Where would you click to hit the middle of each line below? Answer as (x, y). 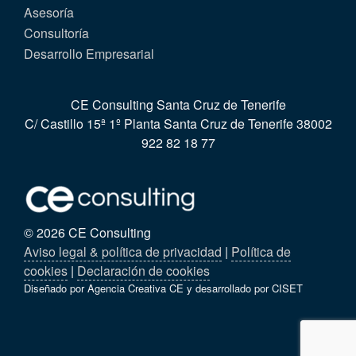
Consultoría (56, 33)
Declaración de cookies (143, 271)
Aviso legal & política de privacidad (123, 252)
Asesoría (49, 13)
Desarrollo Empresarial (89, 54)
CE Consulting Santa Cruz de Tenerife (178, 105)
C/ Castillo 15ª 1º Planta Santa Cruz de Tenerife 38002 (178, 124)
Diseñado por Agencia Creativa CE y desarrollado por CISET (163, 288)
